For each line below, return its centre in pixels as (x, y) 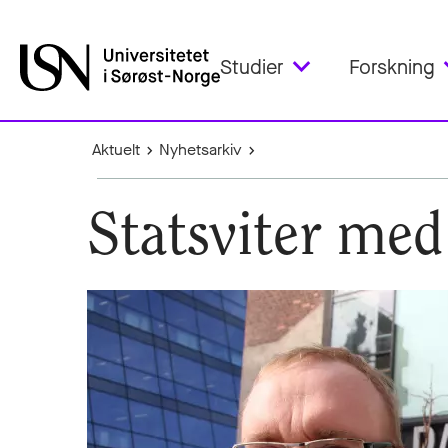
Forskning (392, 67)
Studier (252, 67)
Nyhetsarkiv (201, 149)
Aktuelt (116, 149)
